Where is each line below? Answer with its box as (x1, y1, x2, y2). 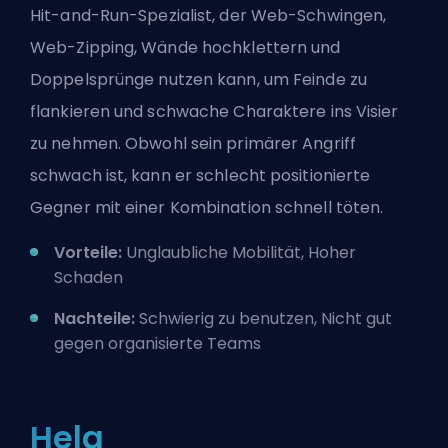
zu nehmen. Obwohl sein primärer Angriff (30, 131, 356, 155)
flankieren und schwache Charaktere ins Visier (30, 99, 399, 123)
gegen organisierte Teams (54, 331, 261, 355)
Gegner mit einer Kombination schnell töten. (30, 195, 384, 219)
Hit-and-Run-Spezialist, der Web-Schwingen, (30, 3, 387, 27)
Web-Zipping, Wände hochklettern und (30, 35, 341, 59)
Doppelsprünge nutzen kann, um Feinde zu (30, 67, 367, 91)
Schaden (54, 265, 123, 289)
